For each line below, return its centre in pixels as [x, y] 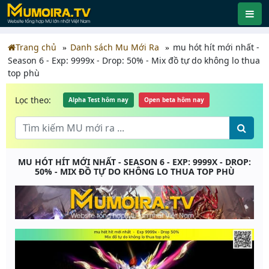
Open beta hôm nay [174, 100]
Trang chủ [36, 47]
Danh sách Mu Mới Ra [115, 47]
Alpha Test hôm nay [98, 100]
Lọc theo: [33, 100]
